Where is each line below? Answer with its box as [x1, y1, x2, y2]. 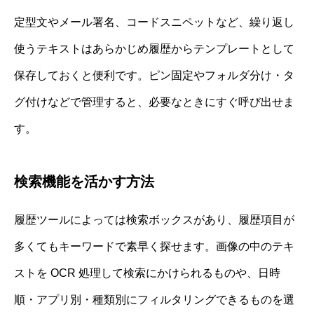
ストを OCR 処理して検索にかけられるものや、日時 [14, 266, 280, 279]
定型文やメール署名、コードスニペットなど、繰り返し [14, 15, 294, 28]
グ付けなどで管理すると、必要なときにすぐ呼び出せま [14, 95, 294, 108]
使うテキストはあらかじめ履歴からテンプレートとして [14, 42, 294, 55]
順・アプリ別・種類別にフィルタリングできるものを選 [14, 293, 294, 306]
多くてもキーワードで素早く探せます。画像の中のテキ [14, 240, 294, 252]
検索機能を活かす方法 [14, 173, 154, 189]
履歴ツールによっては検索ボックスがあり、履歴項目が [14, 213, 294, 226]
